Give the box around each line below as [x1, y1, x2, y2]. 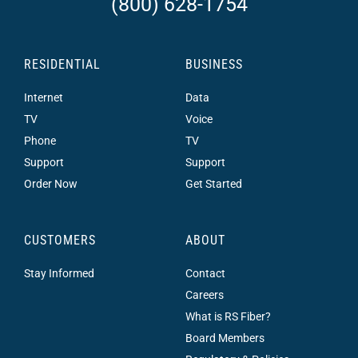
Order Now [23, 177, 78, 191]
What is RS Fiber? [185, 310, 271, 324]
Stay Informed [23, 267, 94, 280]
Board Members [185, 332, 265, 345]
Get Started [185, 177, 242, 191]
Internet [23, 91, 63, 105]
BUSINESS [185, 57, 243, 73]
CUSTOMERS [23, 233, 96, 249]
